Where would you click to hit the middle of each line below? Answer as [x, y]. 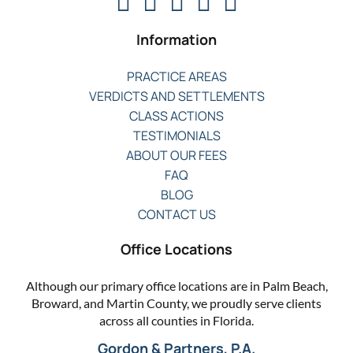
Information [176, 39]
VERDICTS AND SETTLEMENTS [176, 96]
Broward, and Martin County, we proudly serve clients [176, 303]
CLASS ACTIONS [176, 115]
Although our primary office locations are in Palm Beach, [176, 285]
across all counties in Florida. [176, 320]
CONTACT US [176, 214]
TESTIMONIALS [176, 135]
